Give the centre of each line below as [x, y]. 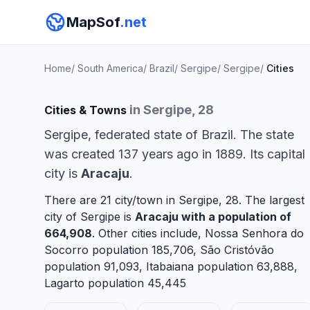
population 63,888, [246, 266]
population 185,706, [144, 250]
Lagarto [64, 283]
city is [63, 173]
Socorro [66, 250]
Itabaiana [170, 266]
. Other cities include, [148, 233]
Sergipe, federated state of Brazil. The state [169, 135]
